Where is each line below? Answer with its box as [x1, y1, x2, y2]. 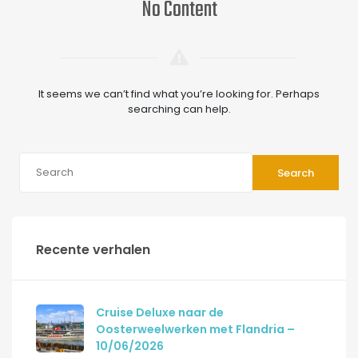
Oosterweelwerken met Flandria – [96, 321, 295, 337]
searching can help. [127, 101, 231, 117]
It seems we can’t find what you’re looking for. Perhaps [38, 86, 320, 101]
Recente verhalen [36, 241, 150, 259]
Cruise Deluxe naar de [96, 304, 224, 320]
